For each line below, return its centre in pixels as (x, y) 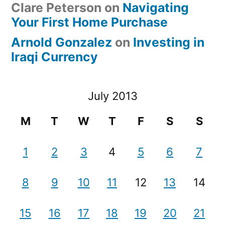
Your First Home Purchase (89, 22)
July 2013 (113, 96)
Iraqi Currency (54, 57)
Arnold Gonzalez (62, 42)
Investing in (169, 42)
